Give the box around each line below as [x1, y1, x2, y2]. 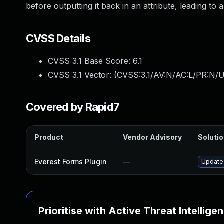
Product [34, 133, 63, 141]
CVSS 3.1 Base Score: [48, 56, 133, 66]
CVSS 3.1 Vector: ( [48, 70, 117, 80]
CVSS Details [26, 32, 90, 45]
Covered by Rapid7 [26, 100, 120, 113]
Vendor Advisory [123, 133, 182, 141]
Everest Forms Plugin [34, 157, 107, 166]
